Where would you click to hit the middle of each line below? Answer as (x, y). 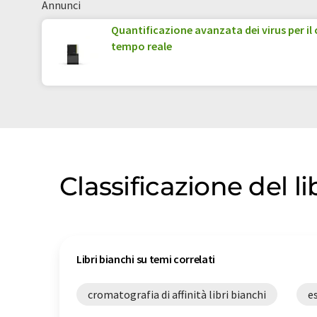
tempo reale (142, 46)
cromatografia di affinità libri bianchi (177, 294)
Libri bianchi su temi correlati (146, 259)
